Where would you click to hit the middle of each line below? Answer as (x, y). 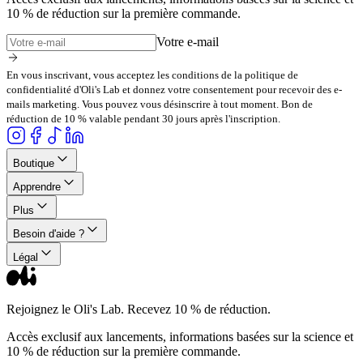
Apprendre (37, 186)
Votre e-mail (188, 41)
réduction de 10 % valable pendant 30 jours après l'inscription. (143, 118)
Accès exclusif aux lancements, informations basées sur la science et (180, 336)
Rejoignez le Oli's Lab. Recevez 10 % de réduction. (139, 309)
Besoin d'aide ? (49, 233)
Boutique (34, 163)
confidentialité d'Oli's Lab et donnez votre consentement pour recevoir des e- (174, 89)
